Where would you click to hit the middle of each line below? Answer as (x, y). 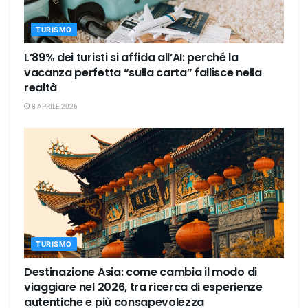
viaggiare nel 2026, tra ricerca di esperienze (143, 287)
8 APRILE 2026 (54, 106)
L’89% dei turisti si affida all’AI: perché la (131, 57)
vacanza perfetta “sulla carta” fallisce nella (143, 72)
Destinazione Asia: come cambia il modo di (141, 272)
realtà (41, 87)
